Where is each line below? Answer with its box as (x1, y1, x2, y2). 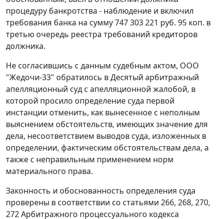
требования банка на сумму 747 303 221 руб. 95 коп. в (6, 17, 211, 28)
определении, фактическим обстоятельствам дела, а (6, 142, 209, 153)
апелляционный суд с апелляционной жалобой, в (6, 84, 196, 95)
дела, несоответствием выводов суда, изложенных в (6, 131, 206, 142)
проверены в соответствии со (6, 197, 123, 208)
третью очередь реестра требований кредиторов (6, 29, 197, 40)
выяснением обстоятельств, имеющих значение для (6, 119, 208, 130)
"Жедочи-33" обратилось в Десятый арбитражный (6, 72, 199, 83)
